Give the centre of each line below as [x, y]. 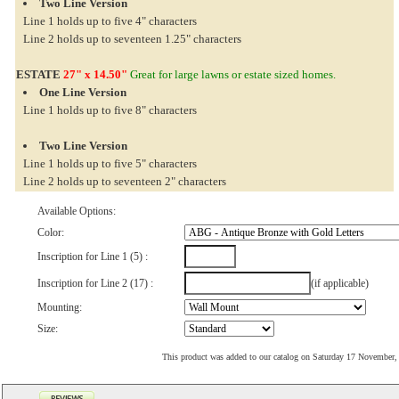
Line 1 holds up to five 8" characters [110, 110]
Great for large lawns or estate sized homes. [232, 74]
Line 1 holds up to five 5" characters [110, 163]
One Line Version [83, 92]
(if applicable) [340, 283]
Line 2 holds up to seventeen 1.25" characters [132, 39]
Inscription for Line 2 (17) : [95, 283]
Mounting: [60, 307]
